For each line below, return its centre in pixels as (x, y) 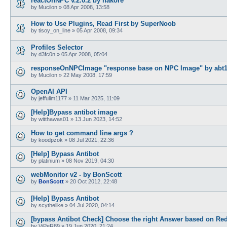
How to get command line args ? (82, 133)
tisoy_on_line (54, 31)
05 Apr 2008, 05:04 (84, 54)
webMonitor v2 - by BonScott (76, 175)
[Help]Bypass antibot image (74, 112)
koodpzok (51, 140)
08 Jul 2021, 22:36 (91, 140)
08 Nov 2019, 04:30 (90, 161)
